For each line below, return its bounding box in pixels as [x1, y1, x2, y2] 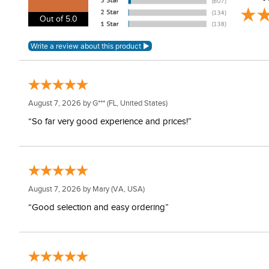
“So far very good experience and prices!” [28, 116, 192, 127]
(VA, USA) [109, 184, 145, 194]
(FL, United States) [105, 98, 168, 108]
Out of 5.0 [39, 14, 77, 24]
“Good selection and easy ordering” [28, 202, 169, 213]
